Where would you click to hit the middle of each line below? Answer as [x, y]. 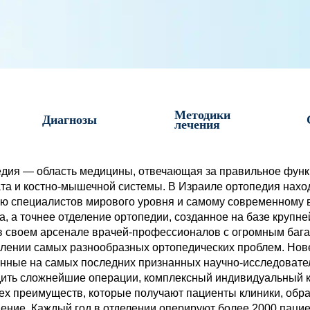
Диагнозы [70, 120]
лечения [197, 125]
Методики [202, 115]
